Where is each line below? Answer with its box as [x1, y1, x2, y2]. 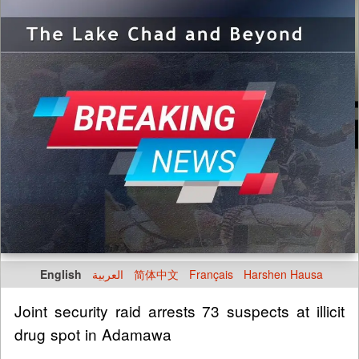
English [40, 265, 82, 282]
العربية [92, 265, 123, 282]
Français [189, 265, 233, 282]
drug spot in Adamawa [14, 322, 171, 345]
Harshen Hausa [244, 265, 323, 282]
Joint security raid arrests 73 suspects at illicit [14, 299, 345, 321]
